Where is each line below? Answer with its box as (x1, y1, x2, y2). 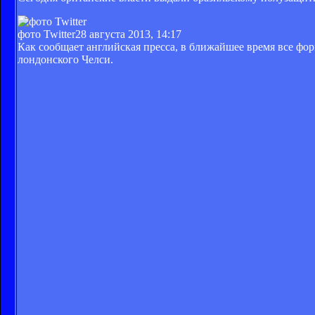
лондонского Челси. (18, 53, 113, 65)
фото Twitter (18, 27, 75, 40)
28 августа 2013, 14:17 (75, 27, 181, 40)
